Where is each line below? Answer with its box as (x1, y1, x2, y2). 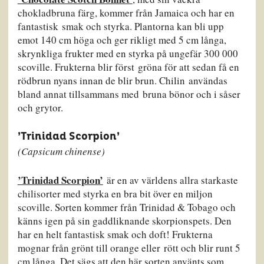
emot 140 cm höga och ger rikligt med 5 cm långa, (17, 32, 226, 47)
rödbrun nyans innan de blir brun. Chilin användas (17, 73, 227, 87)
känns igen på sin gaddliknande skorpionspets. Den (17, 213, 232, 227)
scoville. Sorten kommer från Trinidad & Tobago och (17, 200, 236, 214)
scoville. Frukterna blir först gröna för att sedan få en (17, 60, 239, 74)
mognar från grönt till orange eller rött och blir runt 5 (17, 240, 240, 255)
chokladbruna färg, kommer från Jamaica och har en (17, 5, 235, 19)
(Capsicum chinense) (17, 144, 105, 159)
